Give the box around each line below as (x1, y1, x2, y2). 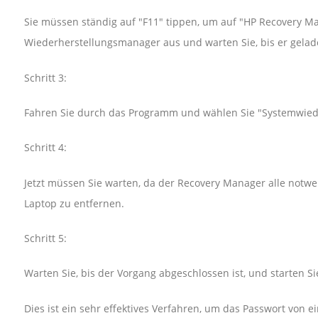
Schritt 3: (23, 70, 67, 84)
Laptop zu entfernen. (23, 196, 124, 210)
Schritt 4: (23, 141, 67, 155)
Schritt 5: (23, 231, 67, 245)
